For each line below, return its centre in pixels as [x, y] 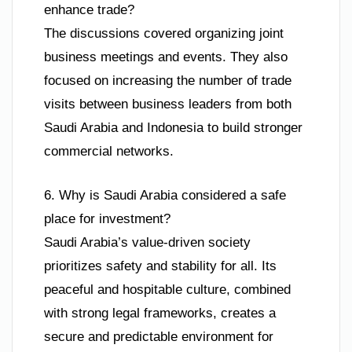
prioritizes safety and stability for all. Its [160, 266]
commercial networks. [109, 152]
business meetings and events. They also [166, 57]
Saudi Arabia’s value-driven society [147, 242]
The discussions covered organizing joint [164, 34]
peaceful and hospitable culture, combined [167, 289]
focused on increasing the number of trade [168, 81]
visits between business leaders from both [168, 104]
